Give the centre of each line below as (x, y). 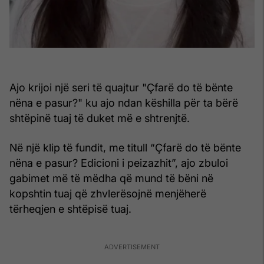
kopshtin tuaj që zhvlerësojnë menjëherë (108, 193)
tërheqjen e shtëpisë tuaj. (70, 209)
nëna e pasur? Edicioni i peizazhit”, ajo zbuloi (119, 163)
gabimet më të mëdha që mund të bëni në (111, 178)
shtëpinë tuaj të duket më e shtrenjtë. (100, 118)
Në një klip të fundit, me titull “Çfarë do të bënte (125, 147)
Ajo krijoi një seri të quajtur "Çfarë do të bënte (121, 87)
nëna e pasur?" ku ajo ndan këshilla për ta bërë (124, 103)
